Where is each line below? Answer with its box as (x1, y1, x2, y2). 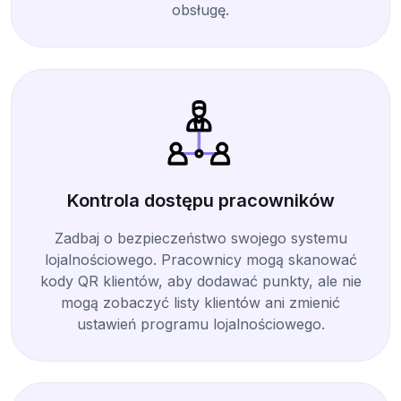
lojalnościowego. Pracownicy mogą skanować (44, 250, 357, 269)
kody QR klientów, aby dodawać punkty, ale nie (39, 271, 362, 290)
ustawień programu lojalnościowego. (76, 314, 325, 333)
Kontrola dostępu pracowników (66, 189, 335, 211)
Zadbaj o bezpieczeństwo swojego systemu (54, 228, 347, 247)
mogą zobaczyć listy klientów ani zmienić (61, 293, 340, 311)
